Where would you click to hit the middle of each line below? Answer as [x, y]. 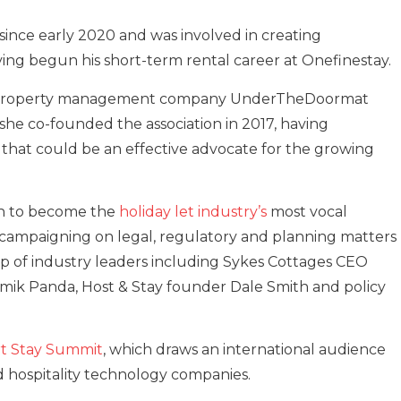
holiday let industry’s [193, 212]
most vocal [307, 212]
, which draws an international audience [244, 350]
